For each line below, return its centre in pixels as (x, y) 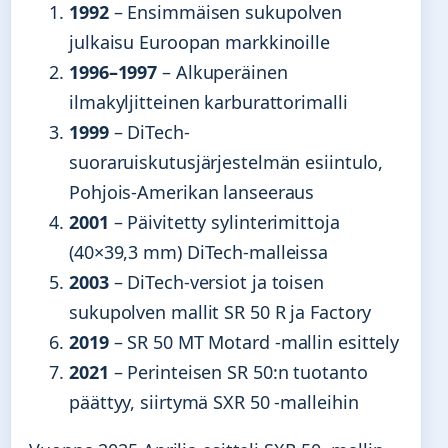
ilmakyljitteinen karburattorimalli (208, 101)
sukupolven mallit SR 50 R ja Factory (220, 311)
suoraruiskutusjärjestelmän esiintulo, (226, 161)
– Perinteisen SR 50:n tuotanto (238, 371)
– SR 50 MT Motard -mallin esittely (254, 341)
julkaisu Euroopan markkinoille (199, 41)
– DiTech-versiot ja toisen (216, 281)
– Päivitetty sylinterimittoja (224, 221)
